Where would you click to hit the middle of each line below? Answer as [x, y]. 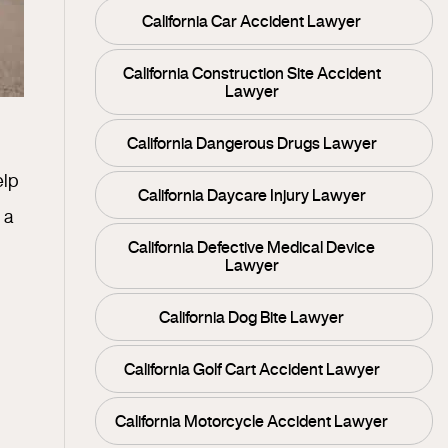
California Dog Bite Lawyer [252, 317]
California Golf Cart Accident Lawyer [251, 369]
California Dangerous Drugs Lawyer [251, 143]
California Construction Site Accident [251, 73]
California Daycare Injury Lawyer [251, 195]
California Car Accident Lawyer [252, 21]
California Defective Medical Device [252, 247]
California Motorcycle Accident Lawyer [252, 421]
